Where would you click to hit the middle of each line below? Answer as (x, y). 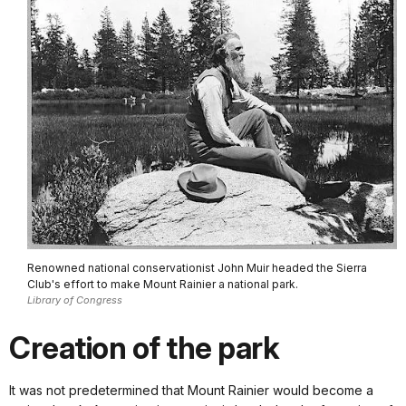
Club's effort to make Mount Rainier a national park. (163, 285)
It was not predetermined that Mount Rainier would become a (191, 390)
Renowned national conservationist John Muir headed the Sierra (197, 268)
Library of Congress (75, 300)
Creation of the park (144, 348)
